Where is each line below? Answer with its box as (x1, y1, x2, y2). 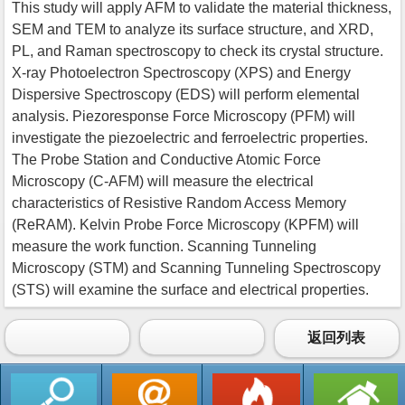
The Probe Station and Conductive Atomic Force (12, 151, 321, 167)
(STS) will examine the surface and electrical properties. (12, 281, 369, 297)
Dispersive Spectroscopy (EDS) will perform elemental (12, 86, 360, 102)
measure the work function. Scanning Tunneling (12, 238, 316, 254)
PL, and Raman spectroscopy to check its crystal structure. (12, 42, 383, 59)
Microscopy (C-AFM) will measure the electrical (12, 173, 314, 189)
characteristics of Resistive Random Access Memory (12, 194, 346, 211)
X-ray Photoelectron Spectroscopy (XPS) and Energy (12, 64, 351, 80)
